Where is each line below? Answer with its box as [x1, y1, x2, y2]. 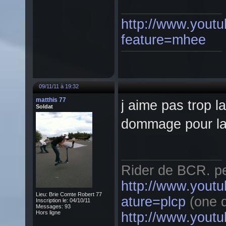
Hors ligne [36, 209, 61, 215]
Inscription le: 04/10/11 [36, 197, 90, 203]
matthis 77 [36, 96, 66, 103]
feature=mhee [121, 32, 206, 47]
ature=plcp [121, 194, 186, 209]
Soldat [36, 103, 53, 109]
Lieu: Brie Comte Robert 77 [36, 191, 102, 197]
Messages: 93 [36, 203, 71, 209]
